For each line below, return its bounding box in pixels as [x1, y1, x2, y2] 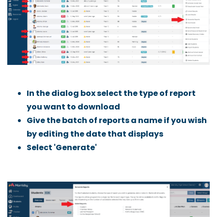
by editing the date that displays [27, 128, 163, 139]
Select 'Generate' [27, 141, 98, 153]
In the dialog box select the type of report [27, 87, 196, 99]
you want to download [27, 101, 120, 112]
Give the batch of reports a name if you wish [27, 114, 207, 126]
